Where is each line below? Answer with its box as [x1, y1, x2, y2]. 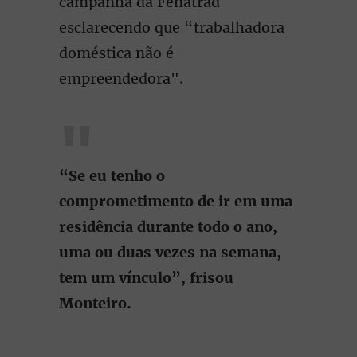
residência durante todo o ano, [59, 218, 277, 236]
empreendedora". [59, 69, 183, 88]
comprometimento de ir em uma [59, 192, 292, 210]
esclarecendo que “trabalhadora [59, 18, 284, 37]
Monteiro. [59, 294, 131, 312]
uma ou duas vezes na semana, [59, 243, 281, 261]
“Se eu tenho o [59, 167, 165, 185]
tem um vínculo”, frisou [59, 269, 233, 287]
